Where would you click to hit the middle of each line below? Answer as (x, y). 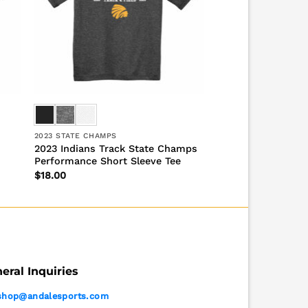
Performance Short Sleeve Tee (107, 161)
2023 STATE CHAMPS (75, 136)
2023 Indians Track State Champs (115, 149)
